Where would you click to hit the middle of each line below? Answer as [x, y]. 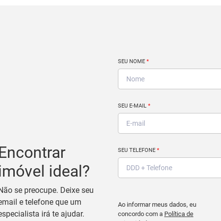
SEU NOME [132, 61]
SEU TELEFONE [137, 150]
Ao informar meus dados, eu [157, 204]
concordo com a [141, 214]
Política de [179, 214]
